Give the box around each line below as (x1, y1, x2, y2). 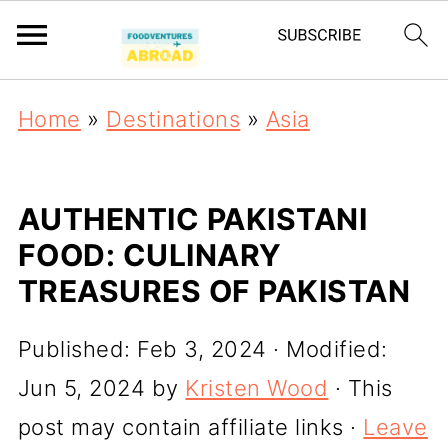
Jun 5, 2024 (17, 375, 146, 401)
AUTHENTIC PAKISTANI (17, 201, 368, 237)
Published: (17, 336, 138, 362)
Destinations (106, 106, 241, 132)
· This (328, 375, 393, 401)
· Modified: (266, 336, 388, 362)
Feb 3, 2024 (137, 336, 267, 362)
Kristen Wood (185, 375, 329, 401)
